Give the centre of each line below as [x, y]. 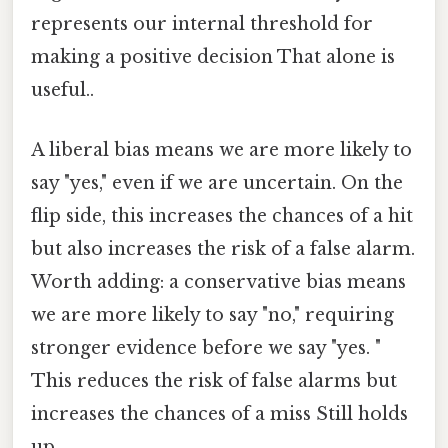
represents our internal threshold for [202, 24]
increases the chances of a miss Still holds [219, 413]
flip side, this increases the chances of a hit [222, 215]
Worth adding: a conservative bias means [218, 281]
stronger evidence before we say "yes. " [206, 347]
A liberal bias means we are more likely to [221, 149]
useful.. [62, 90]
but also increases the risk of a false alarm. [223, 248]
